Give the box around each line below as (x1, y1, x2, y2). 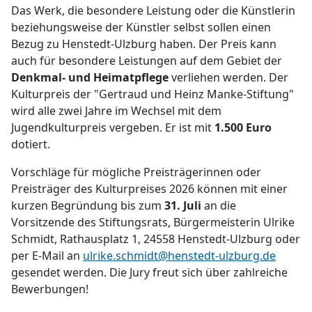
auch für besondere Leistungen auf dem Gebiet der (11, 53, 282, 68)
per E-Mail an (11, 248, 83, 263)
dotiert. (11, 136, 50, 152)
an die (201, 198, 236, 213)
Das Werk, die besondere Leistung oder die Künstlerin (11, 3, 295, 18)
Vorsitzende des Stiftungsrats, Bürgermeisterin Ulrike (11, 214, 295, 230)
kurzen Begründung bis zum (11, 198, 164, 213)
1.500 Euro (214, 120, 272, 135)
